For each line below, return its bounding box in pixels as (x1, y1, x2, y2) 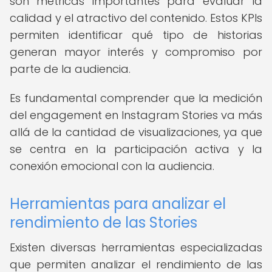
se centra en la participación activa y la (10, 141, 262, 157)
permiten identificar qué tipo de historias (10, 27, 262, 42)
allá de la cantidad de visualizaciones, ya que (10, 124, 262, 140)
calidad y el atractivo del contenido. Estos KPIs (10, 10, 262, 25)
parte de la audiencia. (10, 61, 131, 76)
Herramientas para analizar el (10, 194, 226, 214)
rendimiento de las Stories (10, 212, 197, 233)
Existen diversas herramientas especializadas (10, 240, 262, 255)
